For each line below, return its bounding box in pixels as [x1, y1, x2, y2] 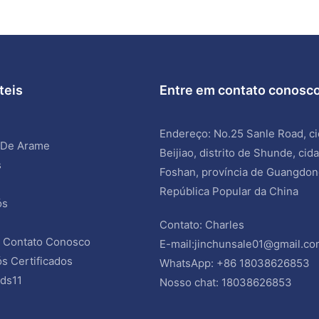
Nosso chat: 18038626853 [159, 275, 292, 289]
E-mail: [159, 236, 194, 251]
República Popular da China [159, 184, 301, 198]
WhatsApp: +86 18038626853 [159, 256, 310, 270]
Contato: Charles [159, 217, 244, 231]
